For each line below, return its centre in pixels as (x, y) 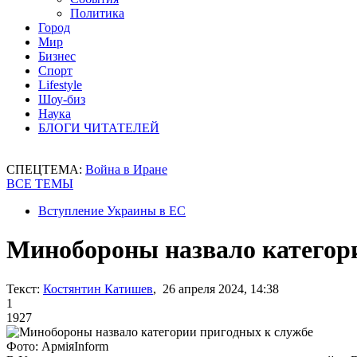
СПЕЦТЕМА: (46, 169)
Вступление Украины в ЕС (112, 211)
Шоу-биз (62, 99)
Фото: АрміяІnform (57, 346)
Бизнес (57, 56)
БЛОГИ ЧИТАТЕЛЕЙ (99, 128)
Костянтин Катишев (98, 288)
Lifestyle (60, 85)
